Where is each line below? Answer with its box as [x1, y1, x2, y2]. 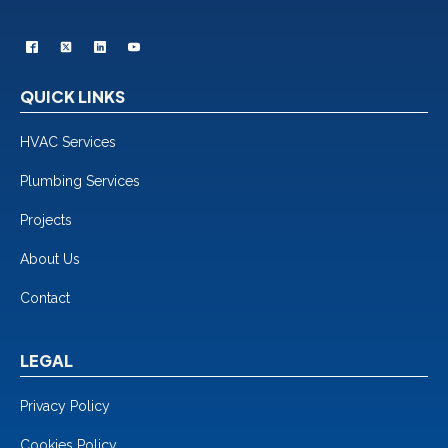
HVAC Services [20, 134, 116, 151]
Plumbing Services [20, 173, 140, 190]
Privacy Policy [20, 398, 110, 415]
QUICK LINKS [20, 86, 125, 108]
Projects [20, 212, 72, 229]
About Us [20, 251, 80, 268]
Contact [20, 290, 70, 307]
